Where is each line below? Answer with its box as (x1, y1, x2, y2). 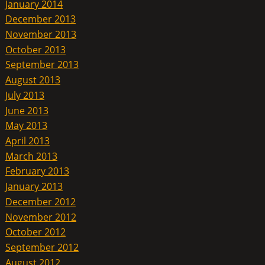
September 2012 (5, 240, 79, 254)
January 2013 (5, 179, 63, 193)
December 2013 (5, 12, 76, 25)
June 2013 (5, 104, 49, 117)
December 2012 (5, 195, 76, 208)
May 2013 (5, 119, 47, 132)
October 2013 (5, 43, 66, 56)
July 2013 (5, 88, 44, 102)
